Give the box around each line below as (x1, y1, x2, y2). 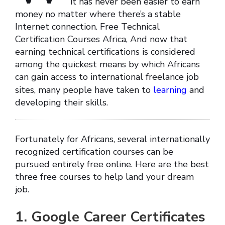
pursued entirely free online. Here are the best (15, 158, 209, 171)
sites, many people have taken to (15, 84, 153, 96)
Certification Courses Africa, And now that (15, 33, 187, 46)
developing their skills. (15, 96, 108, 109)
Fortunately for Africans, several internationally (15, 133, 210, 146)
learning (153, 84, 189, 96)
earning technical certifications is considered (15, 46, 195, 58)
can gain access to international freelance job (15, 71, 199, 83)
